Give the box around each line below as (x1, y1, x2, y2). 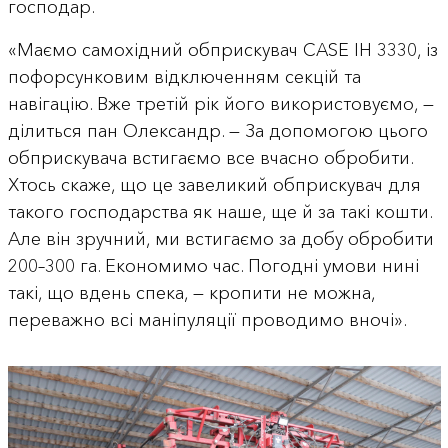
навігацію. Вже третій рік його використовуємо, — (7, 93, 434, 116)
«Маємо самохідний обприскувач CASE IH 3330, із (7, 39, 438, 62)
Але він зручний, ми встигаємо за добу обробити (7, 228, 434, 251)
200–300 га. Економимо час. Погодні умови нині (7, 255, 419, 278)
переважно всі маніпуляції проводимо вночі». (7, 309, 407, 332)
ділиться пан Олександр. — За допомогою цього (7, 120, 428, 143)
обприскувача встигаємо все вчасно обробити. (7, 147, 413, 170)
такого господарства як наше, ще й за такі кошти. (7, 201, 432, 224)
